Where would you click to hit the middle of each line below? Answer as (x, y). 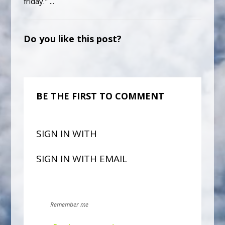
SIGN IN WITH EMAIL (82, 159)
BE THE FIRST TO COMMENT (100, 96)
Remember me (70, 205)
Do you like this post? (73, 39)
